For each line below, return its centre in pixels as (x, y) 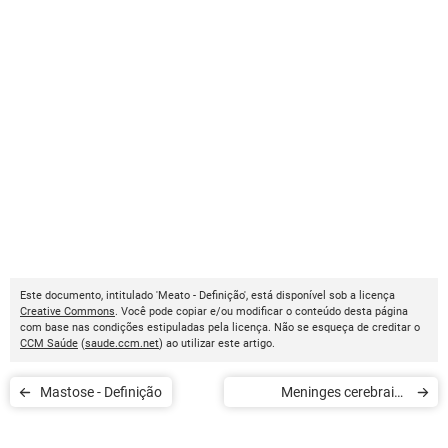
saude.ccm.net (122, 343)
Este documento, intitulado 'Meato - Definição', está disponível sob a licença (207, 295)
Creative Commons (67, 311)
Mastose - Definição (133, 392)
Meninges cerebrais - (342, 392)
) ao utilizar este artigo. (217, 343)
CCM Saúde (49, 343)
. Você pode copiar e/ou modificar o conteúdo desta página (261, 311)
